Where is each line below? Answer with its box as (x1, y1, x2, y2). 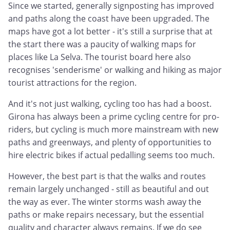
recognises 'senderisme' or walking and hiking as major (8, 64, 222, 76)
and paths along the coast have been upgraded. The (8, 13, 209, 25)
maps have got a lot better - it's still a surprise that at (8, 26, 213, 37)
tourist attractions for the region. (8, 77, 137, 89)
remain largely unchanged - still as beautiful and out (8, 183, 209, 195)
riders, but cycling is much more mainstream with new (8, 124, 218, 136)
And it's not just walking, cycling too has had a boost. (8, 98, 212, 110)
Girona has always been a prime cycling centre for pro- (8, 111, 219, 123)
